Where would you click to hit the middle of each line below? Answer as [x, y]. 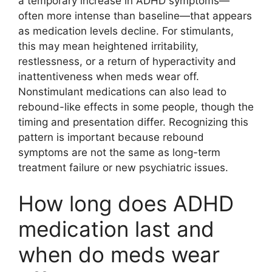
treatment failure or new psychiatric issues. [123, 167]
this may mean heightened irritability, [108, 46]
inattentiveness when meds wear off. [109, 76]
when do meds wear [119, 254]
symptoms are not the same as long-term [119, 152]
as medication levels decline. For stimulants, [126, 31]
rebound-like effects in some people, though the [136, 107]
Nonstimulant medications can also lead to [122, 91]
